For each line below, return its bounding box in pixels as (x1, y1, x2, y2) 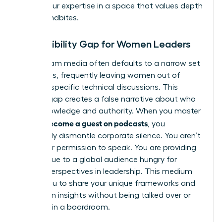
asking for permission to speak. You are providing (18, 143, 196, 152)
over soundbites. (18, 13, 79, 22)
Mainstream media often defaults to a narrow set (18, 59, 200, 67)
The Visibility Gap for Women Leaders (18, 39, 191, 49)
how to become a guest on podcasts (18, 117, 148, 128)
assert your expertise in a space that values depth (18, 1, 203, 10)
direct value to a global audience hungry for (18, 155, 177, 164)
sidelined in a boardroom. (18, 203, 110, 211)
